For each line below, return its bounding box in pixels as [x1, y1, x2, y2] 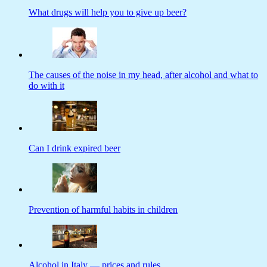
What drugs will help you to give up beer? [29, 7, 187, 17]
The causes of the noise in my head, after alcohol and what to [29, 69, 258, 80]
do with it [29, 80, 64, 91]
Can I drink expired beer [29, 142, 120, 153]
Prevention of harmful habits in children [29, 204, 178, 215]
